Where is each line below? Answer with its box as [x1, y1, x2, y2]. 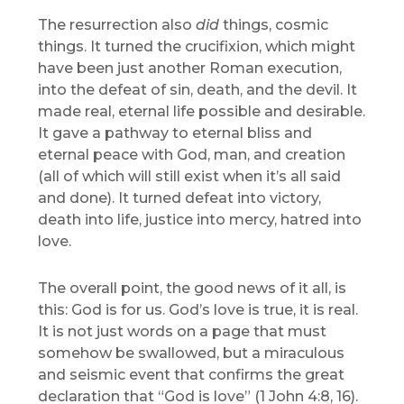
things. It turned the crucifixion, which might [38, 38, 356, 56]
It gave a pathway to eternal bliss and [38, 124, 313, 142]
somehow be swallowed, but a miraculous [38, 344, 345, 363]
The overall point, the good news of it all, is [38, 280, 347, 298]
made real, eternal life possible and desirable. [38, 103, 366, 121]
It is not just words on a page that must [38, 323, 327, 341]
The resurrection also [38, 16, 197, 34]
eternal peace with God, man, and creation [38, 146, 346, 164]
